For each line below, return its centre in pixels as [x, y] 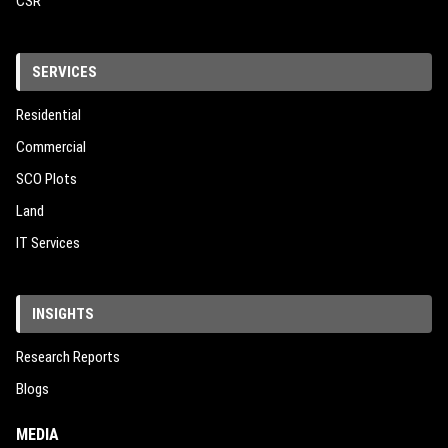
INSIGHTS [63, 314]
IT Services [48, 243]
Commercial [51, 147]
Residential [48, 115]
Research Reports [68, 357]
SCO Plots [46, 179]
